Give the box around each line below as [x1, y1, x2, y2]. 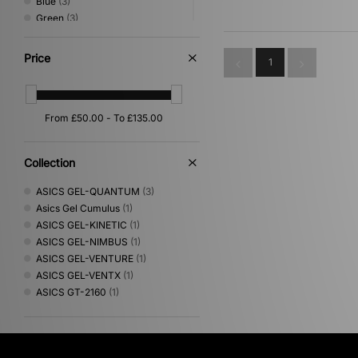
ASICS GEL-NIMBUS [36, 235, 128, 248]
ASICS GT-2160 [36, 285, 106, 298]
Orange [36, 62, 70, 74]
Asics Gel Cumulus [36, 201, 120, 214]
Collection [24, 155, 75, 169]
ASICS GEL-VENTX [36, 268, 121, 281]
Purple [36, 96, 66, 108]
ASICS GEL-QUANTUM [36, 185, 140, 197]
